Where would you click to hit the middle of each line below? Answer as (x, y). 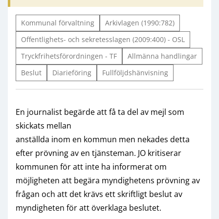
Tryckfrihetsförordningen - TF (69, 56)
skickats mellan (44, 125)
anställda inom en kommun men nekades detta (103, 139)
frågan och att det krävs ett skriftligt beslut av (99, 194)
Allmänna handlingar (162, 56)
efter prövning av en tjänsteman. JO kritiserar (99, 153)
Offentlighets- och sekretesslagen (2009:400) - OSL (103, 39)
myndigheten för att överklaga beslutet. (88, 208)
